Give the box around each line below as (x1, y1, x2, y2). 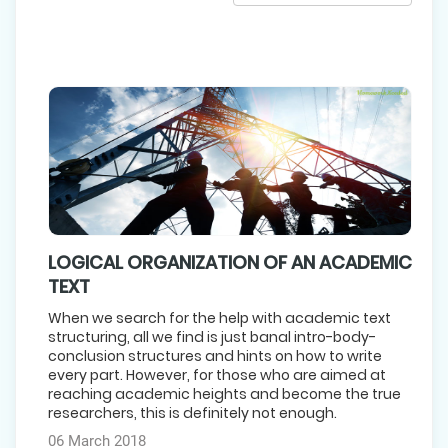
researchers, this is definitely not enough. (48, 402, 337, 423)
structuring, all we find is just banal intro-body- (48, 326, 376, 347)
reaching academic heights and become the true (48, 383, 401, 404)
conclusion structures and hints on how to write (48, 345, 382, 366)
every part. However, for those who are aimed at (48, 364, 386, 385)
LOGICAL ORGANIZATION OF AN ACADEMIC (48, 249, 412, 275)
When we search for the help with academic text (48, 307, 391, 328)
